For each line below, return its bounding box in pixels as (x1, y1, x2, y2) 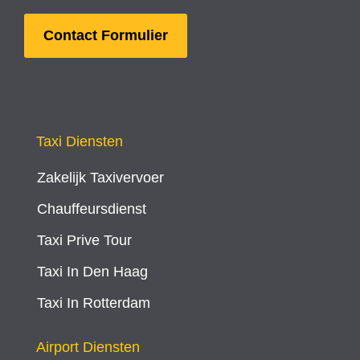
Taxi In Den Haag (37, 263, 148, 280)
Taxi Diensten (36, 133, 123, 149)
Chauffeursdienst (37, 200, 146, 217)
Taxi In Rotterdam (37, 294, 150, 311)
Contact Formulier (43, 27, 168, 43)
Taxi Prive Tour (37, 231, 132, 248)
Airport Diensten (36, 338, 140, 355)
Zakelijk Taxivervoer (37, 169, 164, 186)
